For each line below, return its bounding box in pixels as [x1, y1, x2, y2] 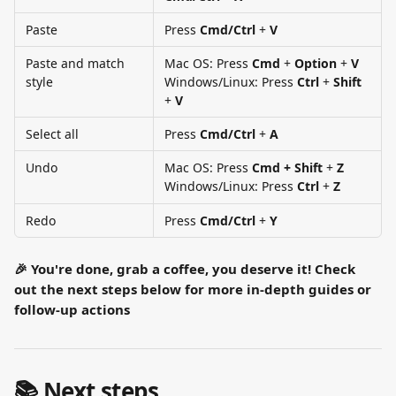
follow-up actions [14, 301, 130, 318]
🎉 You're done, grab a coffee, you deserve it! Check [14, 260, 359, 278]
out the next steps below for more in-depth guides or [14, 280, 375, 298]
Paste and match [26, 55, 128, 72]
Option [294, 55, 337, 72]
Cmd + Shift [252, 159, 323, 176]
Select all [26, 126, 79, 142]
